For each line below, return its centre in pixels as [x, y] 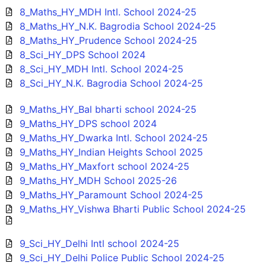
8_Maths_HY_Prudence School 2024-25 [108, 40]
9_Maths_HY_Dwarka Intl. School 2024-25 [113, 137]
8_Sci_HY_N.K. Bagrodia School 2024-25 [111, 83]
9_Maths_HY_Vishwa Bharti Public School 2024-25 [132, 209]
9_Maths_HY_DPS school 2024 [88, 123]
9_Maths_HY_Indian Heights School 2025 [111, 152]
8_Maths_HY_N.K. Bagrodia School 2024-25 [118, 26]
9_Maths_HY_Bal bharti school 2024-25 [108, 109]
